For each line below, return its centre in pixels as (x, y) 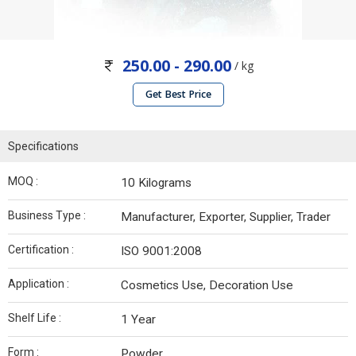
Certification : (41, 250)
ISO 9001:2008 (161, 252)
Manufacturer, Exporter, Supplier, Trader (226, 217)
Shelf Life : (35, 318)
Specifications (43, 147)
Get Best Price (178, 95)
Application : (39, 284)
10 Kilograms (156, 183)
